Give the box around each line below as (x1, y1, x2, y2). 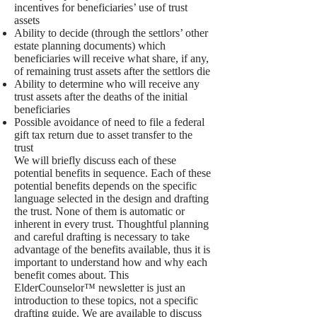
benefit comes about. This (14, 269, 129, 281)
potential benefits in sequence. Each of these (14, 167, 211, 179)
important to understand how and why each (14, 256, 207, 268)
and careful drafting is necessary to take (14, 231, 190, 243)
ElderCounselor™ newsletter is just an (14, 282, 185, 294)
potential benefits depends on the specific (14, 180, 197, 192)
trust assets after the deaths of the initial (14, 91, 188, 103)
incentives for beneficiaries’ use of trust (14, 1, 188, 13)
